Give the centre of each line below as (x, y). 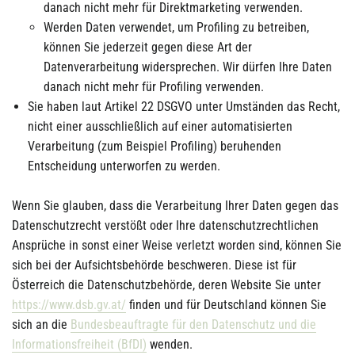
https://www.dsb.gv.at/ (69, 305)
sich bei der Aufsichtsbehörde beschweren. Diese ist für (154, 265)
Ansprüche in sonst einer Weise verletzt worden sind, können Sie (177, 245)
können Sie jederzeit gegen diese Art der (148, 47)
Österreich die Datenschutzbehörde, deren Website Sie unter (166, 285)
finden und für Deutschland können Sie (226, 305)
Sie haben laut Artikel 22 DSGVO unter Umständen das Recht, (184, 107)
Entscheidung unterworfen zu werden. (124, 166)
